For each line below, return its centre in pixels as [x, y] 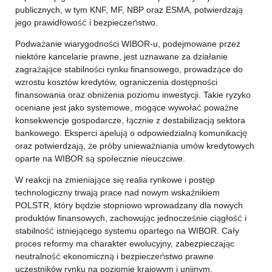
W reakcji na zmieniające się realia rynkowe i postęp [115, 180]
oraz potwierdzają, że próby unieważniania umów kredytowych [134, 146]
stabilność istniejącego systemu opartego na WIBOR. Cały [127, 231]
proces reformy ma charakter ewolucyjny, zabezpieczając [124, 243]
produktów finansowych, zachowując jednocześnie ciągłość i [131, 218]
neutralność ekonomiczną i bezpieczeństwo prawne [114, 256]
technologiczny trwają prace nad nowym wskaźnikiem [117, 192]
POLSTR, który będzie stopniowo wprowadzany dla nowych [129, 205]
